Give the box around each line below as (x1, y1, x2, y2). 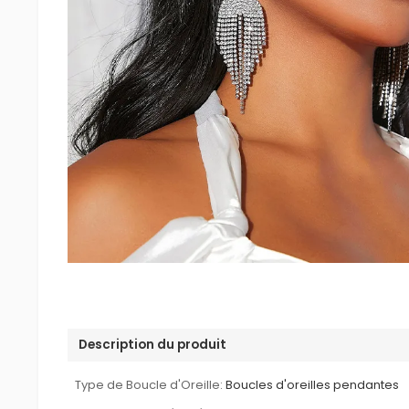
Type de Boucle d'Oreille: (75, 376, 224, 393)
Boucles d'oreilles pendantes (225, 376, 400, 393)
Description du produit (79, 336, 227, 353)
